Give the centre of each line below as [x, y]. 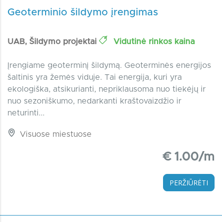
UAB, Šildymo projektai [53, 41]
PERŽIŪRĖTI [189, 182]
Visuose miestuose [55, 134]
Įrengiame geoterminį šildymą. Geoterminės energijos [109, 65]
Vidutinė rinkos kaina [153, 41]
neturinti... [26, 113]
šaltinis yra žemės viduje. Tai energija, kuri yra [95, 77]
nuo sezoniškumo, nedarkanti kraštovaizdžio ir [94, 101]
